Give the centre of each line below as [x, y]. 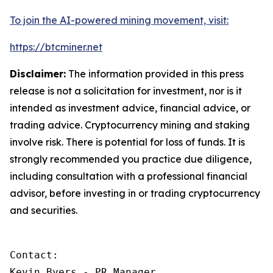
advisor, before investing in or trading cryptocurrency [135, 193]
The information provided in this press [155, 74]
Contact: [34, 255]
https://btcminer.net [56, 47]
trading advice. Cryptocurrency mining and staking [130, 125]
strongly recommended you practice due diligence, [131, 159]
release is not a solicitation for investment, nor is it [126, 91]
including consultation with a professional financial [129, 176]
